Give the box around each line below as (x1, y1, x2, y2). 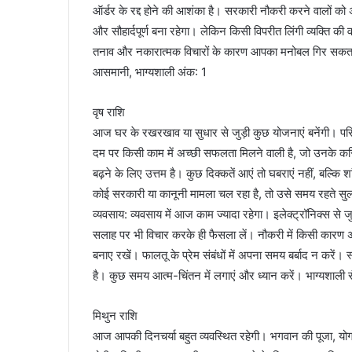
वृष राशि (93, 104, 125, 120)
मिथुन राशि (93, 308, 137, 324)
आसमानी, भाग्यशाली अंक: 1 (93, 64, 207, 80)
